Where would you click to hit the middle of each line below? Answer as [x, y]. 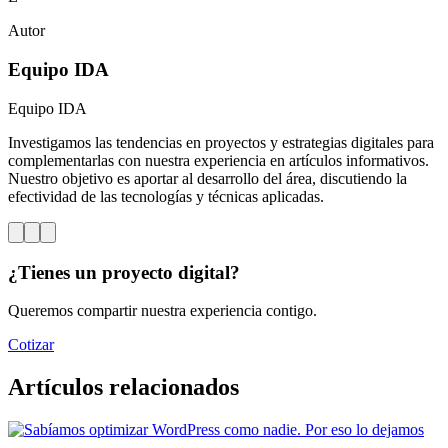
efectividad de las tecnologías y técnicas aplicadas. [166, 196]
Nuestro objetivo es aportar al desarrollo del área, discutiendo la [207, 178]
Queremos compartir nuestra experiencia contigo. [162, 311]
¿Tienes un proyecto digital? [124, 272]
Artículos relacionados [123, 387]
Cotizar [31, 345]
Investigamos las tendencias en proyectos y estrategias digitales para [221, 142]
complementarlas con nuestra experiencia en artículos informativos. [218, 160]
